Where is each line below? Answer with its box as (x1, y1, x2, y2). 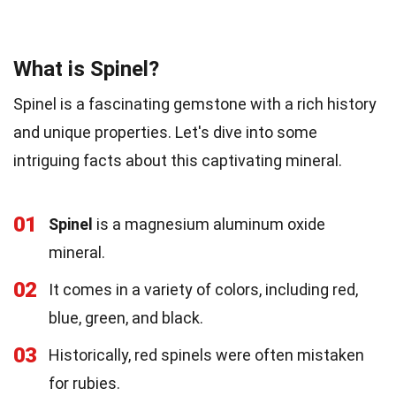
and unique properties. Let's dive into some (13, 122, 317, 141)
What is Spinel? (13, 56, 159, 81)
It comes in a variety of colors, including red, (49, 279, 358, 299)
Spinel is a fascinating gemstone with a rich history (13, 94, 377, 113)
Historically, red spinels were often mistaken (49, 345, 364, 364)
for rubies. (49, 373, 120, 392)
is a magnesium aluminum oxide (93, 214, 325, 233)
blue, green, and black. (49, 308, 203, 327)
